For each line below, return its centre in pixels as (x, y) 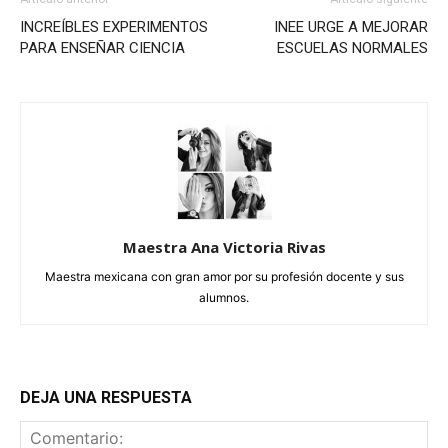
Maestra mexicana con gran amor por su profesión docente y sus (224, 276)
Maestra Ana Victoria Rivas (224, 246)
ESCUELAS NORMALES (352, 47)
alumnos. (224, 297)
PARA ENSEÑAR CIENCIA (102, 47)
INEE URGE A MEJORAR (351, 26)
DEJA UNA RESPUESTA (106, 397)
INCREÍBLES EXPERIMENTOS (114, 26)
